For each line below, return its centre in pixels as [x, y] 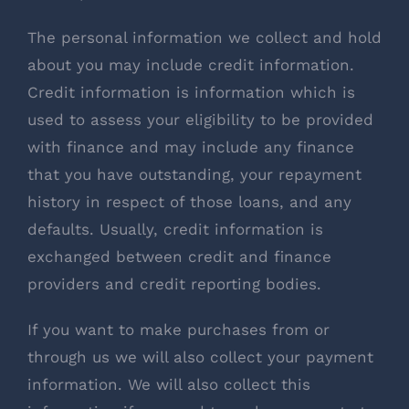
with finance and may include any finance [191, 147]
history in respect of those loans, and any [189, 201]
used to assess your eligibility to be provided [200, 119]
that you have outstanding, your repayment [194, 174]
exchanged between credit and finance [179, 256]
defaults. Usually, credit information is [175, 229]
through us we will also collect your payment [200, 357]
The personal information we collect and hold [204, 37]
